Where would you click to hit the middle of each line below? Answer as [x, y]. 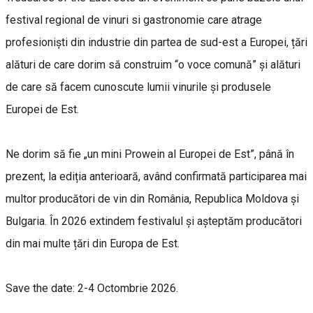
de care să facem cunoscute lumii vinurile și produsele [138, 87]
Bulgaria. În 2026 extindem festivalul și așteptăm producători [154, 221]
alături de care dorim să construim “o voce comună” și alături [153, 65]
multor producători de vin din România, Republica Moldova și [152, 199]
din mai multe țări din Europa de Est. [93, 244]
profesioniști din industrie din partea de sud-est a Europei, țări [156, 43]
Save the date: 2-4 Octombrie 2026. [92, 289]
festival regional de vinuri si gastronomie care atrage [134, 20]
